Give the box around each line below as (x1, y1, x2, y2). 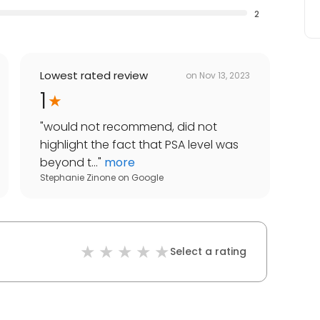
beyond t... (40, 154, 98, 171)
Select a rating (170, 244, 246, 259)
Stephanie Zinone (40, 171, 116, 184)
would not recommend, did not (44, 119, 217, 136)
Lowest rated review (40, 68, 148, 84)
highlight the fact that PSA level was (40, 136, 239, 154)
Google (131, 171, 164, 184)
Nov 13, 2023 (199, 69, 250, 81)
